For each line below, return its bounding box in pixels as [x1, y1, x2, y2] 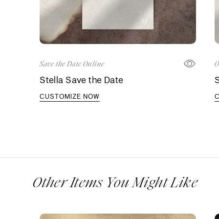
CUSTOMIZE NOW [40, 92, 100, 101]
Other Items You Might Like [33, 173, 198, 193]
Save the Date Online [40, 59, 105, 69]
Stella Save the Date [40, 74, 124, 86]
